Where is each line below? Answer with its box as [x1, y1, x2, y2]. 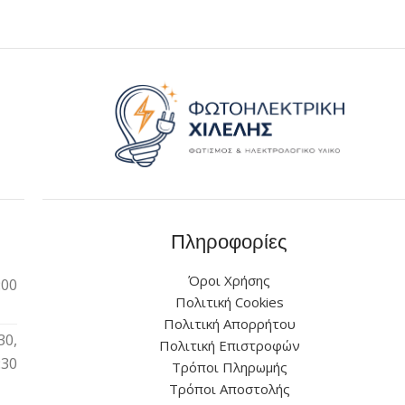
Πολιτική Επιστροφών [158, 336, 300, 355]
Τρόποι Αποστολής [168, 380, 290, 399]
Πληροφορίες [171, 229, 288, 255]
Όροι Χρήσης [188, 271, 271, 290]
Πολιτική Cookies [174, 293, 284, 312]
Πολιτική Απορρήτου [163, 315, 296, 334]
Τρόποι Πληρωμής [171, 358, 287, 377]
